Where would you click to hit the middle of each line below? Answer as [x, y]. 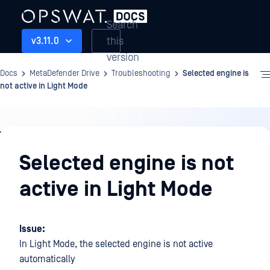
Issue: [32, 229]
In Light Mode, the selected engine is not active [116, 244]
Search [122, 25]
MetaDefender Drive [64, 74]
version [123, 57]
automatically [47, 259]
